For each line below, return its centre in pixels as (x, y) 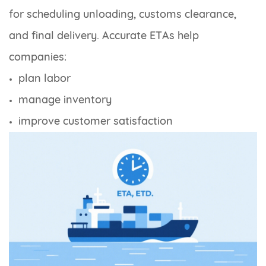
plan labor (45, 78)
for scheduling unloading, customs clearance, (123, 14)
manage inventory (65, 99)
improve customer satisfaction (96, 121)
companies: (38, 56)
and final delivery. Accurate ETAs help (104, 35)
